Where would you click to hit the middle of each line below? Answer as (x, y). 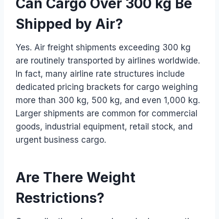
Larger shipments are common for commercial (107, 113)
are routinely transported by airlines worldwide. (108, 60)
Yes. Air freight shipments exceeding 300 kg (103, 47)
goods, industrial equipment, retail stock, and (104, 126)
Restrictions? (60, 198)
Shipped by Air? (69, 24)
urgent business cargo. (61, 140)
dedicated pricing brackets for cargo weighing (107, 87)
